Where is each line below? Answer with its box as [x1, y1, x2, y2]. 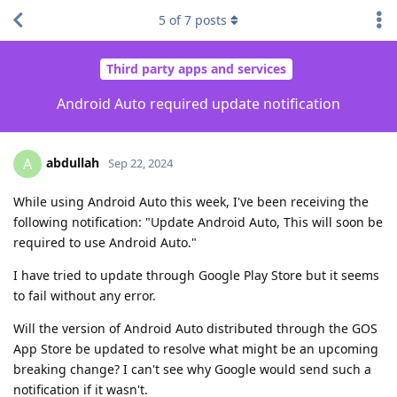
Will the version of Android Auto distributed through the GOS [13, 319, 378, 337]
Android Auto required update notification [57, 93, 340, 113]
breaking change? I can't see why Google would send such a [13, 360, 371, 378]
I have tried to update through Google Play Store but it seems [13, 266, 379, 284]
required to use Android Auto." [13, 233, 197, 251]
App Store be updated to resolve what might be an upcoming [13, 339, 378, 357]
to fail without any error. [13, 286, 156, 304]
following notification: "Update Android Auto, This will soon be [13, 213, 383, 230]
